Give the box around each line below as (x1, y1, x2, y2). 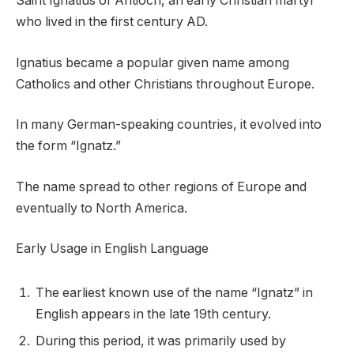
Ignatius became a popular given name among (16, 55, 289, 70)
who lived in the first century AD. (16, 13, 208, 29)
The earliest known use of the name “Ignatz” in (36, 284, 313, 300)
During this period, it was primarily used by (36, 333, 286, 348)
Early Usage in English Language (16, 241, 209, 257)
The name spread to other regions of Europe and (16, 179, 307, 194)
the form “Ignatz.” (16, 138, 121, 154)
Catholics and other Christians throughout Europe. (16, 76, 314, 92)
